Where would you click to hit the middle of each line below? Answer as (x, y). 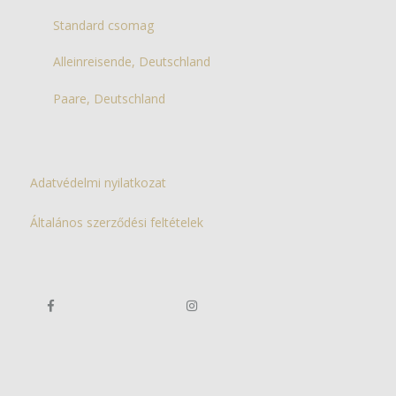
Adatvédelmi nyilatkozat (98, 182)
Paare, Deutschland (110, 98)
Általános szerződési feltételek (117, 222)
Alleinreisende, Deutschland (132, 61)
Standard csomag (104, 25)
